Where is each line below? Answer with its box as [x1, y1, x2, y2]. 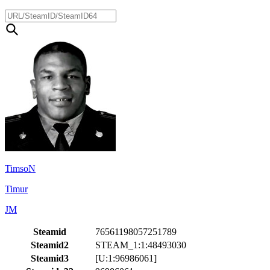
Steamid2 [31, 239, 69, 250]
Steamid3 [31, 253, 69, 263]
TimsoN [5, 163, 36, 174]
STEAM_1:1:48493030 [95, 239, 186, 250]
